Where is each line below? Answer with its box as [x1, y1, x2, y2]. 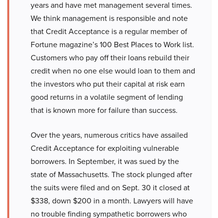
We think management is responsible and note [31, 13, 188, 24]
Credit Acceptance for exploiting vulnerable [31, 143, 179, 154]
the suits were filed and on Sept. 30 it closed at [31, 182, 190, 194]
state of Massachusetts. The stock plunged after [31, 169, 192, 181]
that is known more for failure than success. [31, 105, 178, 116]
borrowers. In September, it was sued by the [31, 156, 179, 167]
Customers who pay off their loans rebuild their [31, 52, 189, 64]
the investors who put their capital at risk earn [31, 78, 185, 90]
